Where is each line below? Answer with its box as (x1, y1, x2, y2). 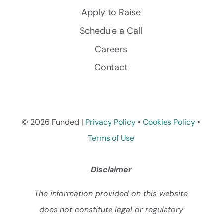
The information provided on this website (34, 188, 188, 199)
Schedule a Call (80, 24, 142, 37)
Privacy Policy (85, 116, 136, 127)
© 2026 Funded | (22, 116, 85, 127)
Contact (94, 61, 128, 73)
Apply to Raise (81, 6, 141, 18)
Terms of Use (88, 132, 134, 143)
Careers (95, 43, 127, 55)
